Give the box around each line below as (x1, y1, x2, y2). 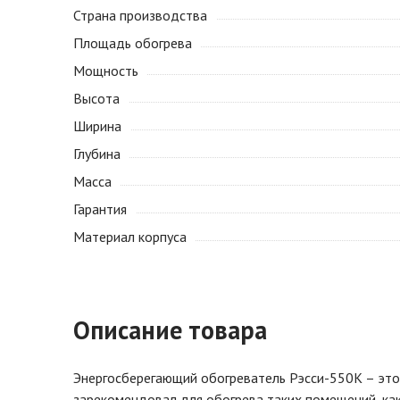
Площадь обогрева (73, 34, 192, 52)
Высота (73, 89, 120, 107)
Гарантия (73, 200, 127, 218)
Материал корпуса (73, 228, 187, 246)
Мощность (73, 62, 138, 79)
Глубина (73, 145, 121, 162)
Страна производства (73, 6, 207, 24)
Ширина (73, 117, 121, 135)
